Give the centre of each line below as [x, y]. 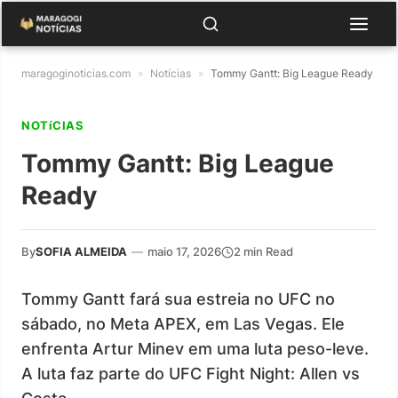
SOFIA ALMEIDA [81, 251]
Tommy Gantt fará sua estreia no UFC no [178, 299]
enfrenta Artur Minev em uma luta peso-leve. [195, 349]
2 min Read [263, 251]
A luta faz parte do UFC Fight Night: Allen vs [191, 374]
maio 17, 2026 [184, 251]
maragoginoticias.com [76, 73]
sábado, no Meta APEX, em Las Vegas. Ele [183, 324]
